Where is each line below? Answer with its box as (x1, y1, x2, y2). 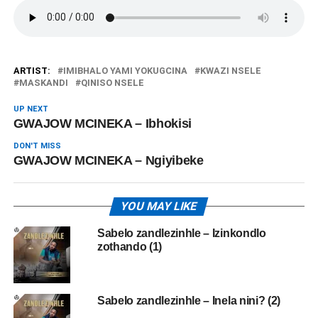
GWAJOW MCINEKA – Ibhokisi (13, 116, 192, 131)
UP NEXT (13, 104, 48, 114)
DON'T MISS (13, 141, 61, 150)
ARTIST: (13, 65, 50, 76)
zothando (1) (97, 240, 163, 253)
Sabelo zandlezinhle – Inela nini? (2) (97, 294, 281, 307)
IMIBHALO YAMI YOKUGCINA (62, 65, 187, 76)
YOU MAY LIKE (119, 199, 199, 213)
